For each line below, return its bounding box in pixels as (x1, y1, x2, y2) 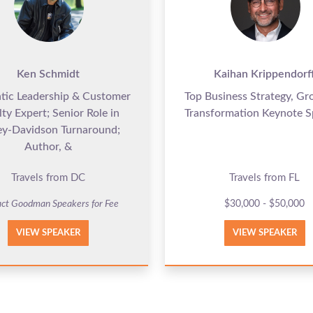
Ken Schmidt (16, 68, 80, 80)
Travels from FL (229, 172, 300, 183)
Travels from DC (10, 172, 85, 183)
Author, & (24, 140, 72, 152)
